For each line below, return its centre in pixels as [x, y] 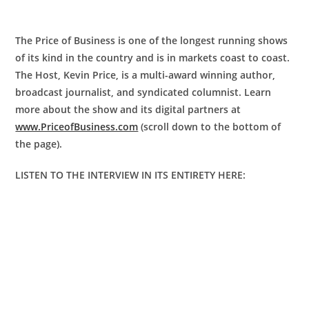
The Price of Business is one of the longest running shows [152, 40]
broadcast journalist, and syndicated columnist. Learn [143, 92]
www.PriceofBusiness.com [77, 126]
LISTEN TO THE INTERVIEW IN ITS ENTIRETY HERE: [131, 175]
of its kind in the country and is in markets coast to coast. [153, 57]
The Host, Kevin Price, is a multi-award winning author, [146, 74]
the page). [39, 143]
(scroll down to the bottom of [210, 126]
